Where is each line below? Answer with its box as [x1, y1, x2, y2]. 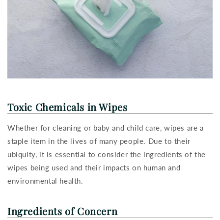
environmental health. [7, 176, 86, 186]
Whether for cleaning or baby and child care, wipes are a [7, 123, 204, 133]
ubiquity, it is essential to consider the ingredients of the [7, 150, 206, 159]
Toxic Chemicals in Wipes [7, 100, 128, 114]
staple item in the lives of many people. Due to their [7, 137, 191, 146]
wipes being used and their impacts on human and [7, 163, 181, 172]
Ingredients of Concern [7, 204, 118, 218]
